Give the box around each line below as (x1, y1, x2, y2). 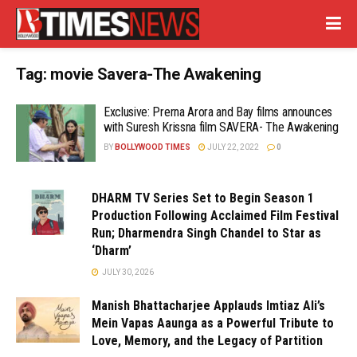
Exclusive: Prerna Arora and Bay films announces (104, 104, 332, 120)
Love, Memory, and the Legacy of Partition (92, 332, 323, 348)
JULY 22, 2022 (206, 143, 259, 151)
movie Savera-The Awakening (50, 65, 261, 84)
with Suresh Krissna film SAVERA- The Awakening (104, 120, 339, 135)
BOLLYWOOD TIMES (115, 143, 190, 151)
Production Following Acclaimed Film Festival (92, 207, 339, 223)
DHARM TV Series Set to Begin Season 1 (92, 190, 314, 206)
